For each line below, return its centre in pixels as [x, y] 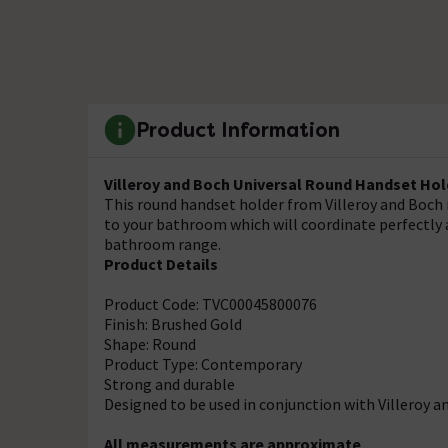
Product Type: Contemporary [203, 363]
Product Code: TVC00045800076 [210, 303]
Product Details [161, 263]
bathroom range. [162, 243]
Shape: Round [151, 343]
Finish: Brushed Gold [174, 323]
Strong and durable [169, 383]
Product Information [238, 130]
